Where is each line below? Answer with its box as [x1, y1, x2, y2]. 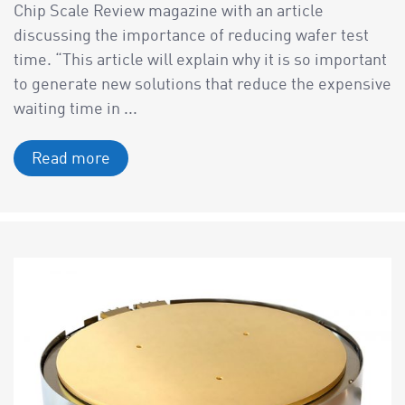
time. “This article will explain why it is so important [14, 52, 387, 70]
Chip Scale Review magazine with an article [14, 4, 324, 21]
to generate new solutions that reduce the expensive [14, 77, 391, 94]
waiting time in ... [14, 101, 137, 118]
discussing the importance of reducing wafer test [14, 28, 369, 45]
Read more [32, 151, 110, 168]
